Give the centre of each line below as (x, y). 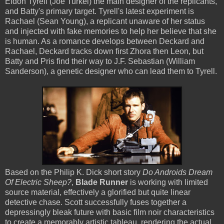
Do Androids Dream (177, 172)
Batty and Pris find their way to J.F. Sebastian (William (100, 61)
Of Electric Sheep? (38, 182)
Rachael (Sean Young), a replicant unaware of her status (105, 21)
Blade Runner (102, 182)
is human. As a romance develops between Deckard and (105, 41)
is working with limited (168, 182)
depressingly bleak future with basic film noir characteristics (110, 212)
